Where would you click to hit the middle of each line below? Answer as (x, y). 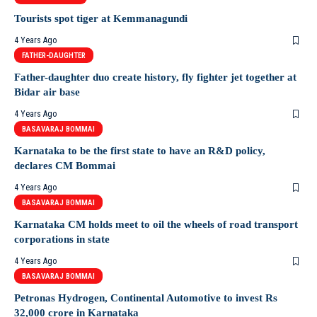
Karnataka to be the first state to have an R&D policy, (140, 151)
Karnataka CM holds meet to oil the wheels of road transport (156, 224)
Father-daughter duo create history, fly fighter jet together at (155, 77)
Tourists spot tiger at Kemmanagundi (101, 18)
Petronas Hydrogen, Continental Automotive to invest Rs (146, 298)
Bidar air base (47, 92)
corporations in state (62, 239)
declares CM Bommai (65, 166)
